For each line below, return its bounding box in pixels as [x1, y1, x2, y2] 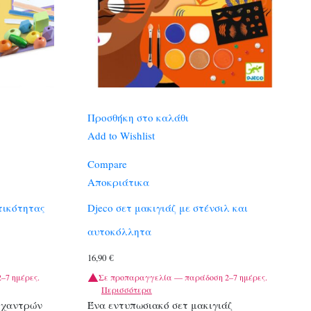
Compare [87, 156, 127, 171]
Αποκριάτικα [87, 174, 149, 189]
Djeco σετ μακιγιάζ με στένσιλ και [87, 201, 248, 215]
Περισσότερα [101, 283, 152, 295]
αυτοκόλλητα [87, 224, 151, 239]
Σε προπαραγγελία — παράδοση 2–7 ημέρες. [98, 271, 267, 283]
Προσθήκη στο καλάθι [87, 110, 189, 124]
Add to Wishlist [87, 128, 155, 142]
